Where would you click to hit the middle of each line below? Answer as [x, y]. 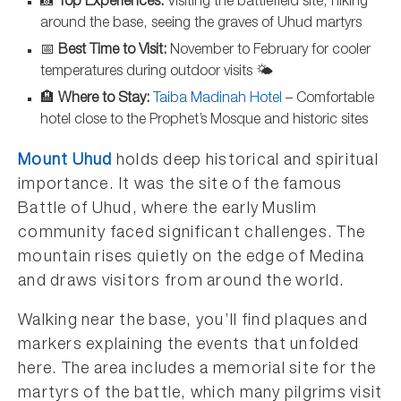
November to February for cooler [269, 51]
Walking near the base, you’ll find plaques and [193, 321]
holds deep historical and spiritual [245, 161]
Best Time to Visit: [112, 51]
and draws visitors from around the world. [182, 282]
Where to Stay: [104, 99]
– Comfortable [328, 99]
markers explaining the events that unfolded [189, 346]
